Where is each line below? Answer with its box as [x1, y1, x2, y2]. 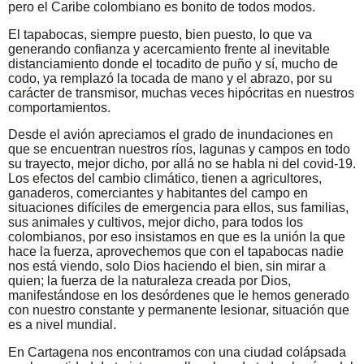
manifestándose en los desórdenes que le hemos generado [8, 288, 349, 303]
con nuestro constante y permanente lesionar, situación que [8, 303, 349, 318]
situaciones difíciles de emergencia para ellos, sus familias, [8, 201, 349, 215]
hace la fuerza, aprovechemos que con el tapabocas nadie [8, 245, 344, 259]
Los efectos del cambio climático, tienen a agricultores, [8, 171, 322, 186]
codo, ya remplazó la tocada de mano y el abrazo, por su [8, 71, 332, 85]
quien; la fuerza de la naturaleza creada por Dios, [8, 274, 291, 288]
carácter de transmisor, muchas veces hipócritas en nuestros [8, 85, 354, 100]
